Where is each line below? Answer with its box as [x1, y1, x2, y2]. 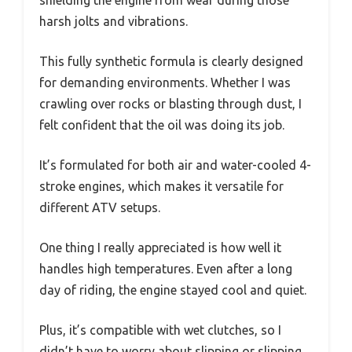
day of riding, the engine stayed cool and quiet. [39, 282, 306, 297]
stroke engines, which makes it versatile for [39, 178, 284, 193]
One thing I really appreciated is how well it [39, 240, 281, 255]
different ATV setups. [39, 200, 160, 214]
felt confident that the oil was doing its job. [39, 117, 284, 132]
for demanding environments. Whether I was [39, 75, 291, 90]
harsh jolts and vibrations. [39, 13, 188, 28]
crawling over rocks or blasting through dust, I [39, 96, 302, 111]
